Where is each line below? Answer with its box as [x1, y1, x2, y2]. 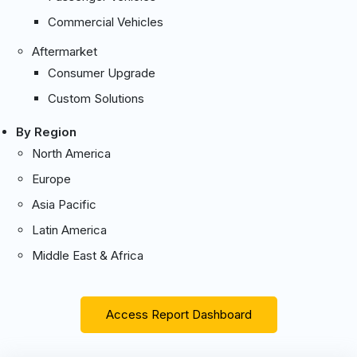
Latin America [32, 222, 107, 237]
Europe [32, 171, 71, 186]
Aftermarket [32, 43, 97, 59]
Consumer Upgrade [48, 65, 155, 80]
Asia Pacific [32, 196, 96, 212]
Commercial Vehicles [48, 14, 163, 29]
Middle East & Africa [32, 247, 143, 263]
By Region [16, 124, 76, 139]
